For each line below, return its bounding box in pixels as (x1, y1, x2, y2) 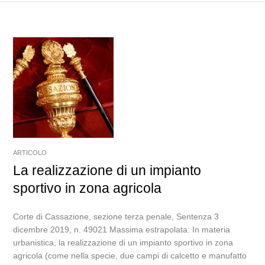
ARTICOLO (13, 149, 47, 156)
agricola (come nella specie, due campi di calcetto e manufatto (13, 251, 247, 260)
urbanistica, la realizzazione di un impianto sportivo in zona (13, 238, 234, 247)
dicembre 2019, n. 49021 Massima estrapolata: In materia (13, 225, 231, 234)
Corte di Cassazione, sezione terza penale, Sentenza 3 (13, 212, 219, 221)
